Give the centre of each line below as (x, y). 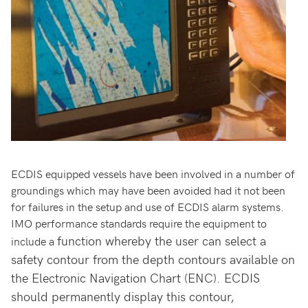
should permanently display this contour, (123, 296)
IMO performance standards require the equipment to (139, 223)
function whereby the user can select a (162, 241)
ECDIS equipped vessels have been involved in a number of (153, 174)
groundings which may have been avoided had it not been (148, 190)
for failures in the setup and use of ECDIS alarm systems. (147, 207)
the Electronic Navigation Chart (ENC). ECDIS (135, 278)
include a (34, 241)
